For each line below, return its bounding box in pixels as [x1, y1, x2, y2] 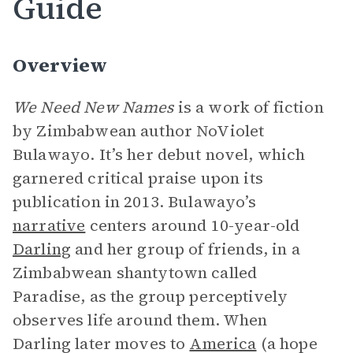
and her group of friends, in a [71, 238, 300, 260]
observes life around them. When [13, 309, 268, 331]
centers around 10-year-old [85, 214, 300, 236]
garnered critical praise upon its [13, 167, 263, 189]
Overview [13, 52, 107, 78]
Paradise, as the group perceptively [13, 285, 288, 307]
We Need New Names [13, 96, 178, 118]
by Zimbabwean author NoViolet [13, 120, 265, 142]
